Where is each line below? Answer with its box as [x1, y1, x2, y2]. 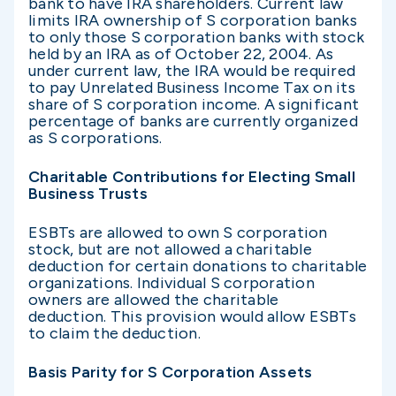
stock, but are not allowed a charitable [28, 240, 312, 260]
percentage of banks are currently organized [28, 110, 358, 131]
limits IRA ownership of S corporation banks [28, 10, 357, 30]
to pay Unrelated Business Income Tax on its [28, 77, 355, 97]
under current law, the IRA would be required [28, 60, 355, 80]
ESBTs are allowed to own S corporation [28, 223, 328, 243]
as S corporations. [28, 127, 166, 148]
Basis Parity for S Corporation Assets [28, 362, 313, 383]
